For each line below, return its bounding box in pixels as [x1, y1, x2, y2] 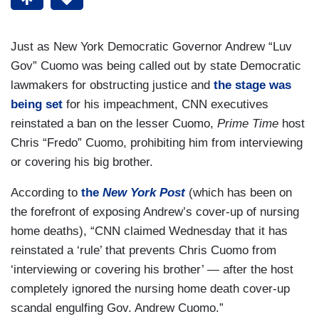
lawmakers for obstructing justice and [11, 78, 214, 93]
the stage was [214, 78, 291, 93]
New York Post [103, 186, 185, 200]
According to [11, 186, 81, 200]
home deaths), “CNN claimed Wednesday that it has [11, 224, 288, 239]
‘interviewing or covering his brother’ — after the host [11, 263, 293, 277]
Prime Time [217, 117, 278, 131]
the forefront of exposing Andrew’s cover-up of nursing [11, 205, 299, 219]
